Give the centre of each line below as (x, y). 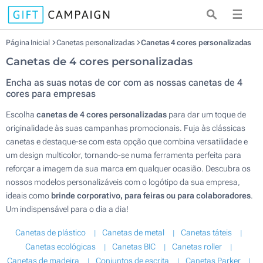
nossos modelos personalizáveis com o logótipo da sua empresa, (123, 182)
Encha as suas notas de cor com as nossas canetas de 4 (124, 82)
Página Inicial (29, 43)
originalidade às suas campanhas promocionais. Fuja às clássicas (126, 128)
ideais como (28, 195)
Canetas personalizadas (96, 43)
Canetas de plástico (50, 232)
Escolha (21, 114)
